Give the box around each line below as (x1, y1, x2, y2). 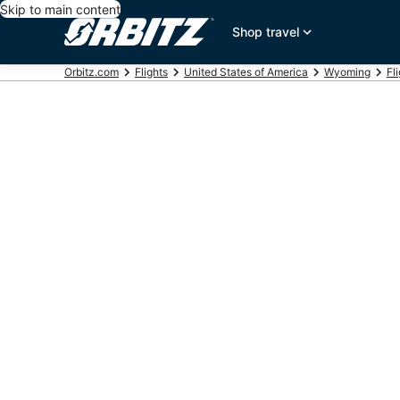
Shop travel (232, 24, 300, 39)
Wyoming (324, 65, 371, 79)
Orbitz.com (64, 65, 119, 79)
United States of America (184, 65, 308, 79)
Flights (135, 65, 168, 79)
